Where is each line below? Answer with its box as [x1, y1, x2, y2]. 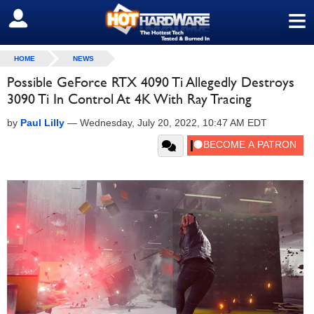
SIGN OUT [11, 12, 71, 26]
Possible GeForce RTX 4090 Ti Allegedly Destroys [7, 74, 294, 90]
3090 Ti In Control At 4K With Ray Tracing [7, 90, 252, 107]
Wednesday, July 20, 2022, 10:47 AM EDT [80, 117, 267, 128]
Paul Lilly [20, 117, 64, 128]
